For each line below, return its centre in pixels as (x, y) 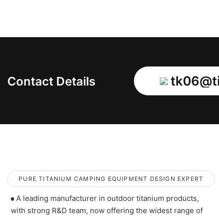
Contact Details (51, 82)
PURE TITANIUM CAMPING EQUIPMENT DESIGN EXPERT (111, 179)
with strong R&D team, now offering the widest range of (107, 210)
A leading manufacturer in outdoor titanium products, (107, 198)
